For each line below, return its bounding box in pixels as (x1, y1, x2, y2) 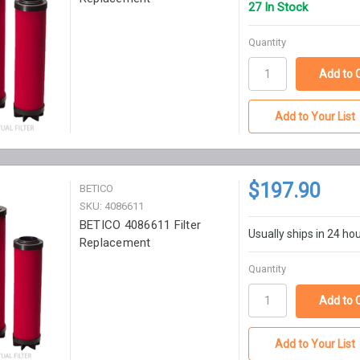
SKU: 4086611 (79, 200, 144, 213)
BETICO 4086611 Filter (79, 218, 202, 233)
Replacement (79, 235, 151, 251)
